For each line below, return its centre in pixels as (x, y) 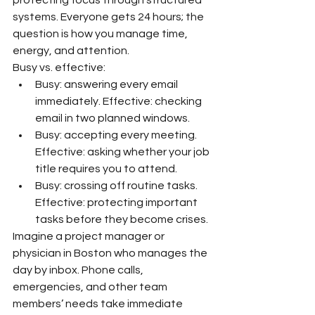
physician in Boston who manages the (111, 253)
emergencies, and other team (91, 287)
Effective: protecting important (117, 202)
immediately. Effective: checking (120, 101)
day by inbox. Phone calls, (79, 270)
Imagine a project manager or (90, 236)
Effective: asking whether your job (123, 152)
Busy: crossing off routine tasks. (117, 185)
